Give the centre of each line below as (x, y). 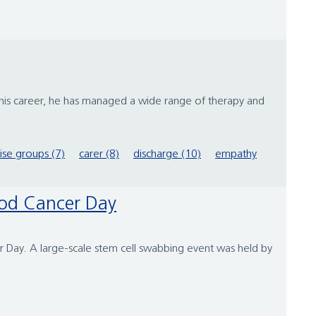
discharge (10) (167, 155)
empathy (236, 155)
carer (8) (99, 155)
